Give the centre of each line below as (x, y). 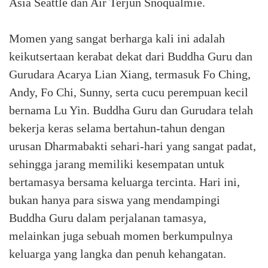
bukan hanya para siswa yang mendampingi (115, 200)
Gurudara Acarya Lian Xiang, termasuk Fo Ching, (130, 74)
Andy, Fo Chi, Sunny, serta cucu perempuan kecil (129, 92)
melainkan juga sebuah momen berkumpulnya (121, 236)
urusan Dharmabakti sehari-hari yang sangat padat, (133, 146)
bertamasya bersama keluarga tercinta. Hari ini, (124, 182)
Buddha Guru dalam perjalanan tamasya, (108, 218)
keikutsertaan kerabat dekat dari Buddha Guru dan (131, 56)
